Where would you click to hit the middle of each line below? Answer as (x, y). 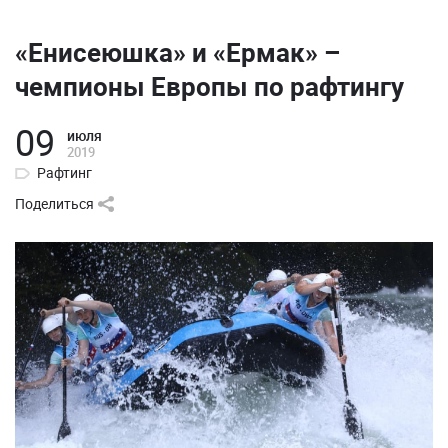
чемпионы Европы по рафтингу (209, 86)
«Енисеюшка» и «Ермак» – (177, 52)
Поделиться (54, 203)
